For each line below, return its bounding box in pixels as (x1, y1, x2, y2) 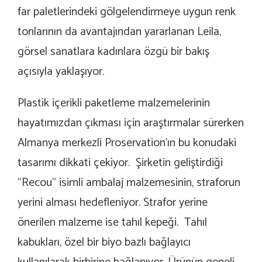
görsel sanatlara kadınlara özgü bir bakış (18, 42, 209, 62)
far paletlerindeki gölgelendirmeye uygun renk (18, 2, 236, 22)
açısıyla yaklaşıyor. (18, 62, 104, 82)
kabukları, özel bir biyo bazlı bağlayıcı (18, 233, 191, 253)
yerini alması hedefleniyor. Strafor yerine (18, 193, 208, 213)
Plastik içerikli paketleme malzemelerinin (18, 94, 210, 113)
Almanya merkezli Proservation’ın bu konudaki (18, 133, 236, 153)
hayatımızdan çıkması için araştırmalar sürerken (18, 113, 244, 133)
